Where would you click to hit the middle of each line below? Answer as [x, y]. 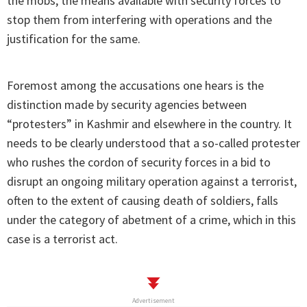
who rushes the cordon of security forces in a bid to [139, 162]
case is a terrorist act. [62, 239]
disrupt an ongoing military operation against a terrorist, [152, 182]
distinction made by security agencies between [127, 105]
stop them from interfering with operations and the [139, 20]
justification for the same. [74, 39]
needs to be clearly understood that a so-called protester [153, 143]
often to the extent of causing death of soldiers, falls [143, 201]
